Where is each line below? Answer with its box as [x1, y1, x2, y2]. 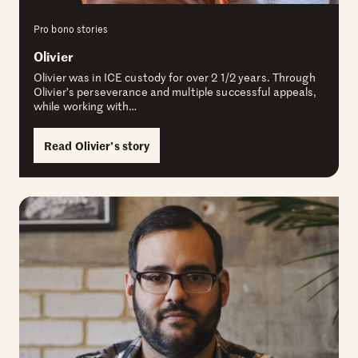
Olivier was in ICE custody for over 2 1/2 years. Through [34, 70, 316, 86]
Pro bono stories [34, 22, 108, 37]
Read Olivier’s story [44, 137, 150, 154]
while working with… [34, 98, 137, 114]
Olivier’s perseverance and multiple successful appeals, [34, 84, 317, 100]
